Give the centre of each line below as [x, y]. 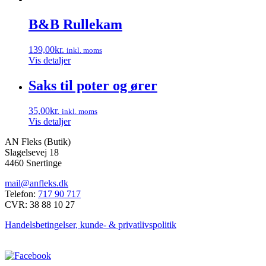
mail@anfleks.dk [37, 183]
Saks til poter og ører [93, 85]
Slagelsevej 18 [32, 152]
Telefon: [21, 194]
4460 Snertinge [33, 163]
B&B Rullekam [75, 24]
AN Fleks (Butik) [38, 141]
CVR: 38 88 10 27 [40, 204]
